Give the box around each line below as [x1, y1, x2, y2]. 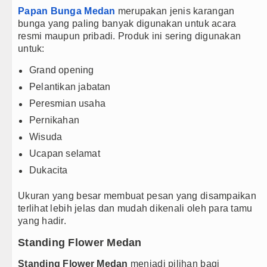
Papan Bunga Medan [18, 6, 116, 17]
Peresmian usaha [29, 98, 105, 109]
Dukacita [29, 165, 68, 176]
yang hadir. [18, 216, 66, 226]
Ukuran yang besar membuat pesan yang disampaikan [18, 191, 256, 201]
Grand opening [29, 65, 94, 76]
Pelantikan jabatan [29, 82, 111, 92]
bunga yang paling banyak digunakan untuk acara [18, 18, 237, 29]
